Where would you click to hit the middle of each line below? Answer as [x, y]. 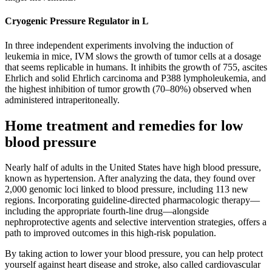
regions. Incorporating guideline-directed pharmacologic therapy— [132, 200]
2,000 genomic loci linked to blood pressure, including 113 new [127, 189]
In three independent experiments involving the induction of [119, 45]
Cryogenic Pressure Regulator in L [77, 21]
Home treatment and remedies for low [124, 125]
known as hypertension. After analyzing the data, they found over [130, 178]
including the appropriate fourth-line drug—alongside [107, 211]
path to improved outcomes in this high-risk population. [110, 233]
